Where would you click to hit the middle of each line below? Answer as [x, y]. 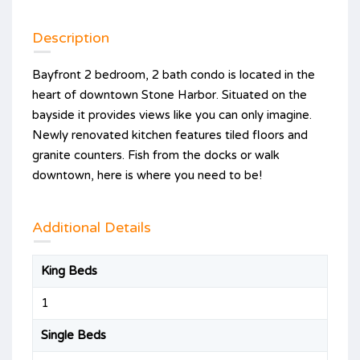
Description [71, 37]
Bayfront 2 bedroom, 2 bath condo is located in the [174, 74]
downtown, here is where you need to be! [147, 175]
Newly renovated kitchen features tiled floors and [170, 135]
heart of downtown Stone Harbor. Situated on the [170, 94]
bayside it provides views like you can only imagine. [172, 115]
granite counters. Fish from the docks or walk [156, 155]
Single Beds [74, 335]
